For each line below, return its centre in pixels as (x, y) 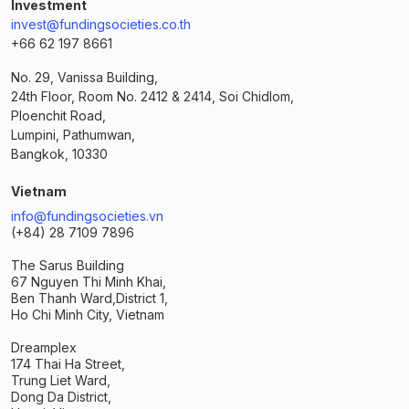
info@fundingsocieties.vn (87, 215)
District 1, (142, 298)
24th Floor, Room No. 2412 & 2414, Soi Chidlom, (152, 96)
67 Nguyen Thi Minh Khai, (89, 281)
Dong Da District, (61, 396)
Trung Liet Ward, (61, 380)
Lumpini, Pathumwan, (73, 134)
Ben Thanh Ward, (63, 298)
